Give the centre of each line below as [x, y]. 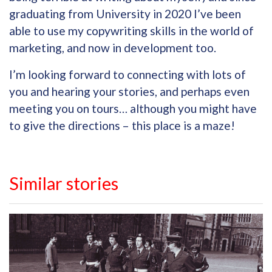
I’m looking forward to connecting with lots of [127, 75]
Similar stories [64, 184]
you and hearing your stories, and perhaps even [129, 92]
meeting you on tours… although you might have [133, 109]
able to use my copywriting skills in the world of [131, 31]
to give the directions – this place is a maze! [122, 126]
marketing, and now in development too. [113, 48]
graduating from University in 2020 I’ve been [125, 14]
